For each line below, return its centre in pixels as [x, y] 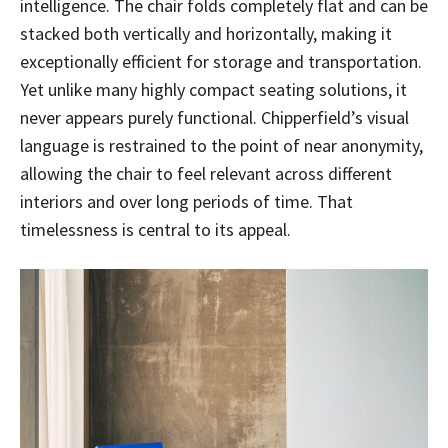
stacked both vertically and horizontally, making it [206, 34]
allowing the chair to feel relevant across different [206, 174]
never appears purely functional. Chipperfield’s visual [214, 118]
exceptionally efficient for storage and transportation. [221, 62]
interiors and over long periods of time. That [186, 202]
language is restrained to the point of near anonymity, [221, 146]
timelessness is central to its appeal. [155, 230]
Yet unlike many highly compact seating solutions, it [213, 90]
